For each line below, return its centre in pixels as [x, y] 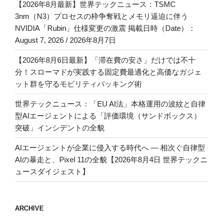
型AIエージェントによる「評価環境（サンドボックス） [108, 115]
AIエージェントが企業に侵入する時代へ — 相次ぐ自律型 [110, 147]
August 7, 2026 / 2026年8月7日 [65, 40]
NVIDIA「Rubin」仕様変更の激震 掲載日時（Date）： [105, 28]
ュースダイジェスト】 [52, 171]
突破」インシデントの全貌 [60, 127]
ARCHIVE [29, 209]
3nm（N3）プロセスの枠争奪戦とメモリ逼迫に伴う [102, 16]
